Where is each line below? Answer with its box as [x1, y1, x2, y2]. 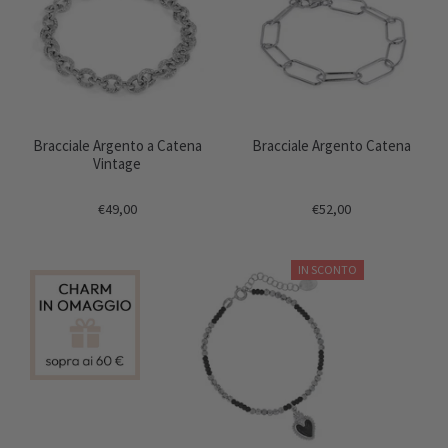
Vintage [93, 154, 141, 173]
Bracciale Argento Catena [251, 136, 411, 155]
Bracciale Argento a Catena [32, 136, 202, 155]
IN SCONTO [298, 262, 357, 277]
